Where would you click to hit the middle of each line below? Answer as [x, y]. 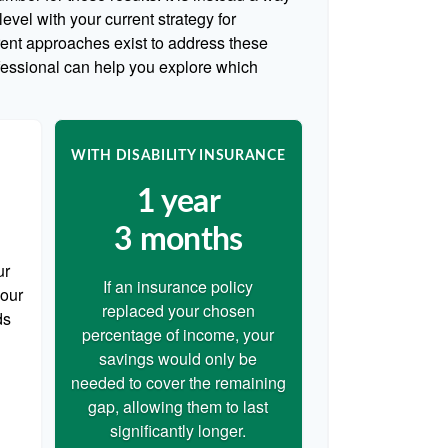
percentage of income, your [178, 334]
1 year [178, 202]
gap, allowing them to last [178, 406]
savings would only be [178, 358]
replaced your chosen [178, 310]
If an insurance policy [178, 286]
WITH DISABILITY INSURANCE [178, 156]
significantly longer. [178, 430]
